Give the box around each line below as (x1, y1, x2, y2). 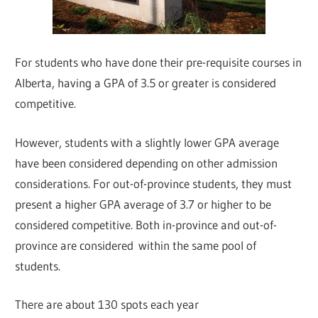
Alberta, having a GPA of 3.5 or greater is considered (15, 75, 277, 91)
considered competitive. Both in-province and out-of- (15, 216, 278, 232)
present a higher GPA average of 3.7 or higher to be (15, 196, 272, 212)
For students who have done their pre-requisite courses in (15, 55, 302, 70)
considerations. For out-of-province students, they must (15, 175, 292, 191)
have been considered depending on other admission (15, 155, 278, 170)
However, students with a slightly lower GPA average (15, 134, 280, 150)
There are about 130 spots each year (15, 297, 199, 312)
